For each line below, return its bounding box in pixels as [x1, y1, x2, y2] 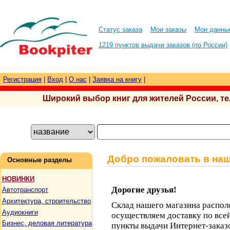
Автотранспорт [2, 186, 48, 194]
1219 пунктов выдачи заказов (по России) [99, 41, 227, 49]
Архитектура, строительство [2, 197, 91, 205]
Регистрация [3, 75, 42, 83]
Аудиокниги [2, 208, 38, 216]
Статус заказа [99, 26, 142, 33]
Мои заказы [150, 26, 186, 33]
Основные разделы [7, 156, 72, 164]
